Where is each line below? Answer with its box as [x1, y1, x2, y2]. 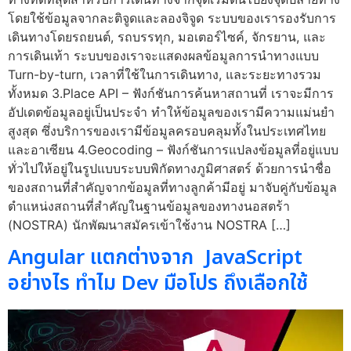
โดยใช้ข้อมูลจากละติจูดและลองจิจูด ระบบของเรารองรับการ [8, 9, 336, 26]
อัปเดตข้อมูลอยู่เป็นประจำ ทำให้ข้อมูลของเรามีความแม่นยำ [8, 103, 335, 120]
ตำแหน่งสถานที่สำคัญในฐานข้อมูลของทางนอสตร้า [8, 197, 290, 214]
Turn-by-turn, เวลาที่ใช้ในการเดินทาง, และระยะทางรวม [8, 66, 321, 82]
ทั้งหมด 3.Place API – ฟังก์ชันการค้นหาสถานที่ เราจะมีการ [8, 85, 334, 101]
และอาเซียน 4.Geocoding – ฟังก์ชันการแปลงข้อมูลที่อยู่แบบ [8, 141, 338, 157]
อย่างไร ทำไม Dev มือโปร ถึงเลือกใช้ [8, 268, 308, 300]
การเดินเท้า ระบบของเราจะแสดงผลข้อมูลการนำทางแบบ [8, 47, 319, 63]
